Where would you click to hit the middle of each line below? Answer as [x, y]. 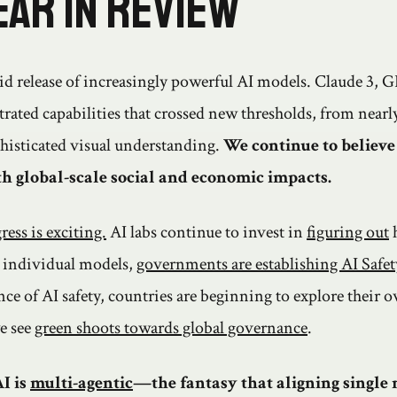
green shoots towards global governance [171, 328]
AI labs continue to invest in [206, 233]
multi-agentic [82, 383]
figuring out [348, 233]
